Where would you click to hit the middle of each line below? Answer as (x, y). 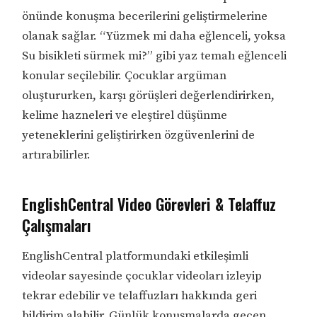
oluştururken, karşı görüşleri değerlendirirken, (149, 96)
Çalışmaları (57, 225)
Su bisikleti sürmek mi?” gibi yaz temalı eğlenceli (155, 56)
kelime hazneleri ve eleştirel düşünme (125, 116)
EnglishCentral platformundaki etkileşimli (136, 257)
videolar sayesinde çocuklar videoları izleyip (142, 276)
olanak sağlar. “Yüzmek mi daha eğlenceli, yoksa (154, 36)
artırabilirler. (57, 155)
